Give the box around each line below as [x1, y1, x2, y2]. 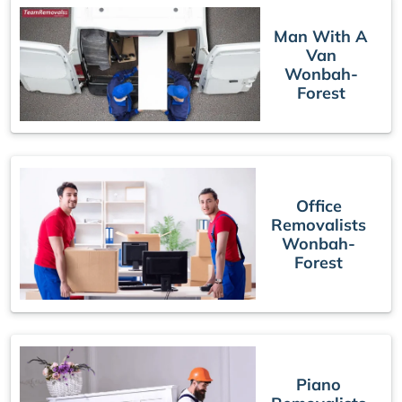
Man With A [274, 25, 369, 47]
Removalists [271, 214, 367, 235]
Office [295, 195, 342, 216]
